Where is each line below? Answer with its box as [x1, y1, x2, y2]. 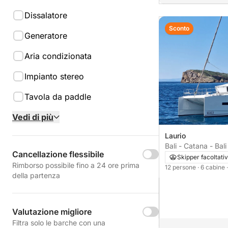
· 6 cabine [197, 163, 226, 172]
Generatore [24, 31, 67, 41]
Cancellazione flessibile [12, 149, 104, 159]
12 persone [165, 163, 197, 172]
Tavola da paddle [24, 92, 91, 102]
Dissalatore [24, 10, 67, 20]
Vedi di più [12, 112, 53, 122]
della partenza [12, 171, 60, 180]
